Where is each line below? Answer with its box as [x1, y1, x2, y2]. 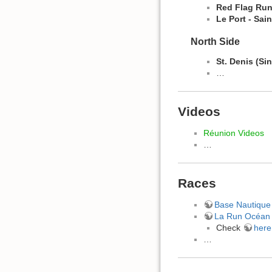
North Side [191, 36, 240, 47]
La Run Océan [214, 211, 270, 222]
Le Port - [216, 13, 254, 24]
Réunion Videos [203, 128, 264, 138]
